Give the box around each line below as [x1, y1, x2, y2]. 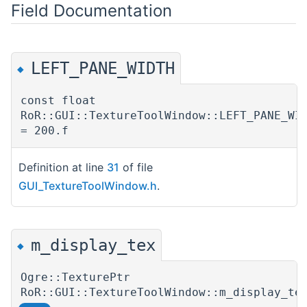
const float [21, 94, 96, 107]
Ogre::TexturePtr [21, 270, 130, 284]
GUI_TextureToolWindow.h [19, 179, 157, 193]
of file [119, 160, 153, 174]
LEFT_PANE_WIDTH [31, 59, 175, 78]
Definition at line [19, 160, 107, 174]
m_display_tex [31, 235, 156, 255]
